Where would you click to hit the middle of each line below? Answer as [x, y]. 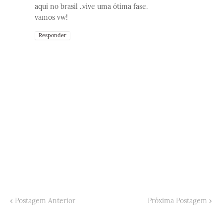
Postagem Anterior [45, 201]
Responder [53, 35]
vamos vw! [51, 18]
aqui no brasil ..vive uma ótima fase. [91, 7]
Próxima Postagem [177, 201]
